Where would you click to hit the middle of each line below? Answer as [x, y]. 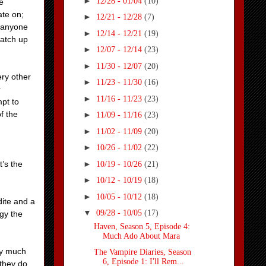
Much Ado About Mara [141, 236]
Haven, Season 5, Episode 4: [142, 227]
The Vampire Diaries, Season [142, 252]
